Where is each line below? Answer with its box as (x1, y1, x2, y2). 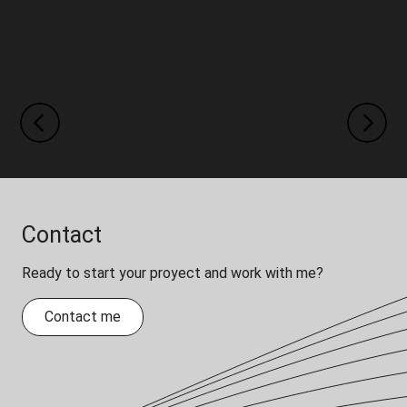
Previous (43, 122, 99, 140)
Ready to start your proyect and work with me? (22, 264, 323, 283)
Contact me (45, 308, 121, 326)
